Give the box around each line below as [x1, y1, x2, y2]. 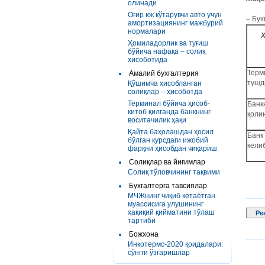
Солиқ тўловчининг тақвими [128, 168, 220, 176]
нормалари [128, 27, 166, 35]
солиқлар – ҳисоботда [128, 88, 202, 96]
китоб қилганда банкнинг [128, 108, 211, 116]
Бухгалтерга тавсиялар [129, 182, 207, 190]
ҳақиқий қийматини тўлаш [128, 208, 215, 216]
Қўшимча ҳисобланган [128, 79, 202, 88]
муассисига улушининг [128, 200, 203, 208]
